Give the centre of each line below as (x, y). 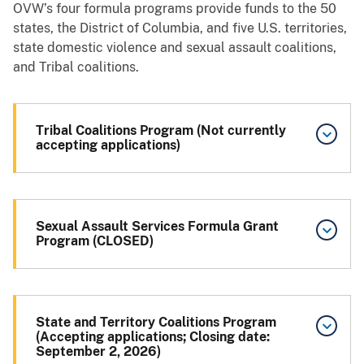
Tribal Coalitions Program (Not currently (161, 130)
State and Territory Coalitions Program (156, 322)
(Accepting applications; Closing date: (153, 336)
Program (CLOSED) (95, 240)
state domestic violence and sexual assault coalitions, (175, 47)
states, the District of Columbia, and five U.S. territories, (180, 28)
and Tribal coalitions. (76, 67)
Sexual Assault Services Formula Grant (157, 226)
